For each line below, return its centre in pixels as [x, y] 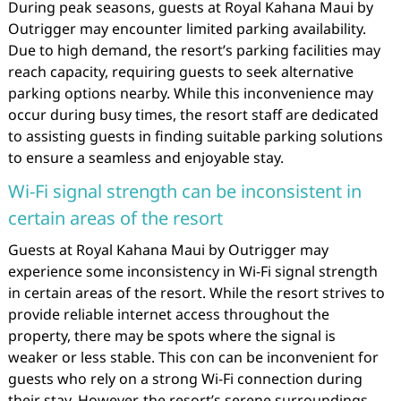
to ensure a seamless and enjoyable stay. [145, 158]
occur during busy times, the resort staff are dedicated [193, 115]
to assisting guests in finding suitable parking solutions [195, 136]
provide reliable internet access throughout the [168, 314]
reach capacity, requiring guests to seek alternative [180, 72]
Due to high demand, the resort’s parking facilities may [194, 50]
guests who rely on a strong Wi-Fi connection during [185, 379]
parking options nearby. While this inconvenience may [190, 93]
